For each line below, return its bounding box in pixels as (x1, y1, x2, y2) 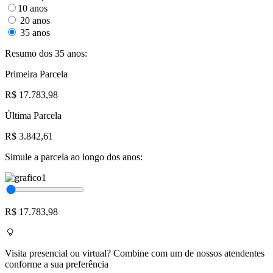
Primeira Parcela (5, 68, 68, 79)
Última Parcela (5, 110, 62, 121)
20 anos (18, 15, 50, 26)
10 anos (18, 2, 48, 13)
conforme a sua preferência (5, 258, 108, 269)
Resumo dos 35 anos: (5, 48, 87, 58)
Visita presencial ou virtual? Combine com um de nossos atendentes (5, 247, 264, 258)
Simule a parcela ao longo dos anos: (5, 151, 143, 162)
